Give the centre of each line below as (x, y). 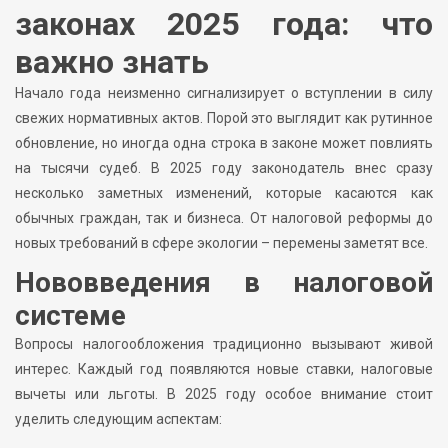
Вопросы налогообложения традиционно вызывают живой (224, 344)
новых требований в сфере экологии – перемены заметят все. (221, 243)
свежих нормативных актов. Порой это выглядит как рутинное (224, 118)
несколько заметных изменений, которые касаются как (224, 193)
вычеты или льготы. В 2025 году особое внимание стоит (224, 394)
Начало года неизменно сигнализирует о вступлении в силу (224, 93)
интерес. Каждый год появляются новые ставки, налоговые (224, 369)
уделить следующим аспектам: (118, 419)
